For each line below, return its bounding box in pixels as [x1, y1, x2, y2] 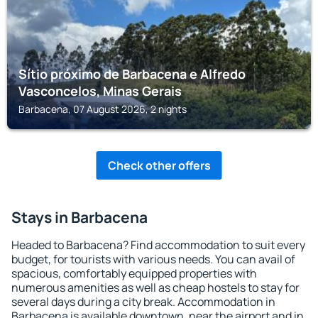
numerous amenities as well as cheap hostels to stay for [11, 280, 300, 295]
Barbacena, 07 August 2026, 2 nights [18, 102, 187, 116]
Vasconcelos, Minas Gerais [18, 82, 182, 99]
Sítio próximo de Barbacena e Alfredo [18, 65, 246, 82]
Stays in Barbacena [11, 207, 148, 227]
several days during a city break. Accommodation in [11, 294, 275, 309]
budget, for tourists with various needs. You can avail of [11, 251, 295, 267]
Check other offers [107, 158, 211, 173]
